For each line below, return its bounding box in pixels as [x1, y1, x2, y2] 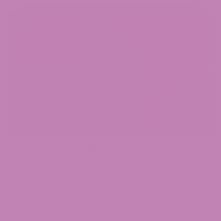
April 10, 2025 [30, 145, 74, 156]
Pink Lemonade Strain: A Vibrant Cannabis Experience [14, 163, 207, 174]
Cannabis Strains [102, 145, 164, 156]
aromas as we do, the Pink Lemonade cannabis [14, 186, 195, 198]
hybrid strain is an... [14, 198, 86, 210]
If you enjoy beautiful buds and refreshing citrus [14, 174, 196, 186]
